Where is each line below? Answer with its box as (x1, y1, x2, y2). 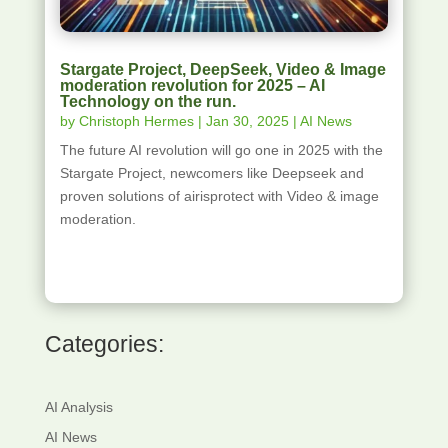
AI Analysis (44, 399, 113, 416)
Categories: (44, 331, 164, 358)
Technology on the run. (59, 93, 236, 111)
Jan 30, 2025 (205, 113, 289, 130)
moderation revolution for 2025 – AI (59, 77, 325, 95)
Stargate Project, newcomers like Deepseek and (59, 165, 364, 182)
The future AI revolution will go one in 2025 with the (59, 142, 383, 159)
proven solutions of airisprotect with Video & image (59, 188, 379, 205)
